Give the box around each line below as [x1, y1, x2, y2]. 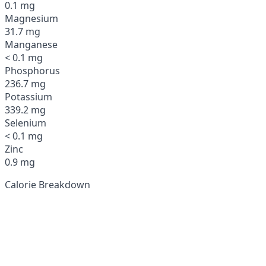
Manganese [5, 37, 58, 51]
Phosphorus [5, 64, 60, 77]
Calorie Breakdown [5, 178, 90, 191]
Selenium [5, 116, 46, 129]
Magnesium [5, 11, 58, 25]
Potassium [5, 90, 52, 103]
